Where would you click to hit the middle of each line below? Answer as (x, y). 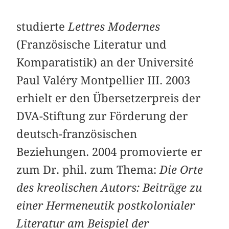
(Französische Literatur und (92, 45)
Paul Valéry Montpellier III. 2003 (104, 81)
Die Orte (181, 170)
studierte (42, 27)
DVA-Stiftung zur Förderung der (102, 116)
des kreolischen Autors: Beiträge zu (109, 188)
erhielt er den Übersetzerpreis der (109, 98)
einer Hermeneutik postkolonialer (106, 206)
